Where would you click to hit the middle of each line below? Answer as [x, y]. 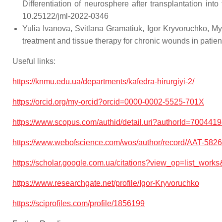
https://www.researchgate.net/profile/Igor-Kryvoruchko [106, 183]
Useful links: [34, 61]
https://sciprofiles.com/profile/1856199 [79, 203]
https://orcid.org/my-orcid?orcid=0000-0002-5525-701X [108, 102]
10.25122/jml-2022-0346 [65, 16]
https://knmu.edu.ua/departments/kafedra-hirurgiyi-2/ [103, 82]
